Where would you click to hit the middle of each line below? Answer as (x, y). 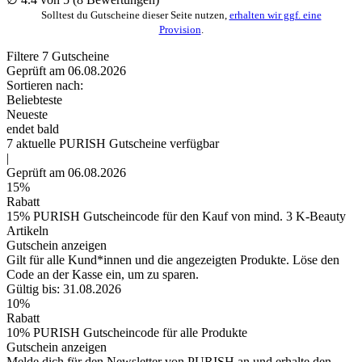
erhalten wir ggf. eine (275, 15)
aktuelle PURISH (61, 143)
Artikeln (27, 230)
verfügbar (193, 143)
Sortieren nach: (45, 85)
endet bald (33, 128)
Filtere (24, 56)
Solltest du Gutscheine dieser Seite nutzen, (135, 15)
